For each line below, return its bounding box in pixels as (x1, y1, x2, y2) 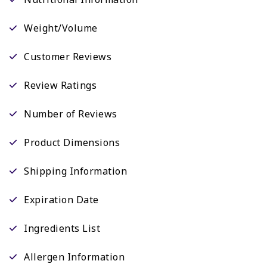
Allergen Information (24, 250, 125, 264)
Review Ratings (24, 79, 97, 92)
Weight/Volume (24, 21, 98, 35)
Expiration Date (24, 193, 99, 207)
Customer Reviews (24, 50, 111, 64)
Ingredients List (24, 222, 100, 235)
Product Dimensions (24, 136, 120, 150)
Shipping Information (24, 164, 127, 178)
